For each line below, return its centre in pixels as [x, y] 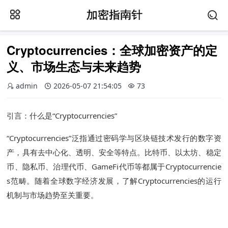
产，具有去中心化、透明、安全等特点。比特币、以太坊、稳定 [114, 152]
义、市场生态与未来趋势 [74, 66]
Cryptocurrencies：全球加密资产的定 [112, 50]
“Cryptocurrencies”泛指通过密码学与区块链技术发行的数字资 [114, 138]
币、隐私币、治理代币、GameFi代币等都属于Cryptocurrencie [114, 167]
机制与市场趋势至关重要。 [53, 195]
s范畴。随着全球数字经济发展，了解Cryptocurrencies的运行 [114, 181]
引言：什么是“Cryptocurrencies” [62, 116]
